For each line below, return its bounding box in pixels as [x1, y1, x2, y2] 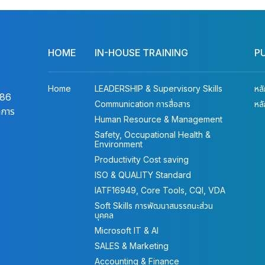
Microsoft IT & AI [95, 225, 159, 235]
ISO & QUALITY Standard [95, 169, 192, 180]
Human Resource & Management [95, 114, 223, 124]
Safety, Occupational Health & [95, 129, 211, 140]
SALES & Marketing [95, 240, 169, 251]
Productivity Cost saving [95, 154, 189, 164]
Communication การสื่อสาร [95, 98, 191, 109]
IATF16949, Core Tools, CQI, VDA [95, 185, 226, 195]
